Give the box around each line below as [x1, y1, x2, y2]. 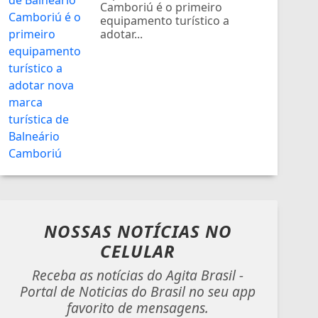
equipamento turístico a [100, 12, 230, 28]
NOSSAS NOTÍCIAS [43, 219, 205, 243]
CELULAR [100, 238, 175, 263]
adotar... [100, 26, 143, 42]
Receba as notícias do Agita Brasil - [32, 265, 243, 285]
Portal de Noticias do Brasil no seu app [20, 281, 256, 301]
